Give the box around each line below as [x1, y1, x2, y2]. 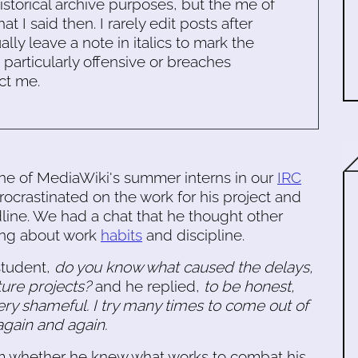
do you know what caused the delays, [54, 257, 313, 276]
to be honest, [204, 276, 295, 295]
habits [101, 225, 142, 244]
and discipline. [142, 225, 245, 244]
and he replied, [91, 276, 204, 295]
